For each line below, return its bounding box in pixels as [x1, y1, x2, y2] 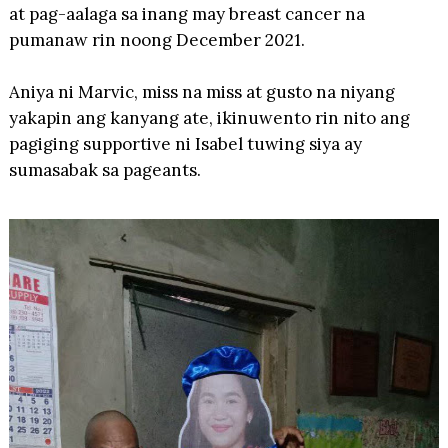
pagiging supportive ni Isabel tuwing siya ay [8, 132, 362, 155]
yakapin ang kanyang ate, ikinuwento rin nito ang [8, 106, 410, 129]
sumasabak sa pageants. [8, 158, 201, 181]
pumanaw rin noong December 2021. [8, 28, 305, 51]
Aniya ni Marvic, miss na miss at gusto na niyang [8, 80, 395, 103]
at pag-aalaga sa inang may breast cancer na [8, 2, 365, 25]
